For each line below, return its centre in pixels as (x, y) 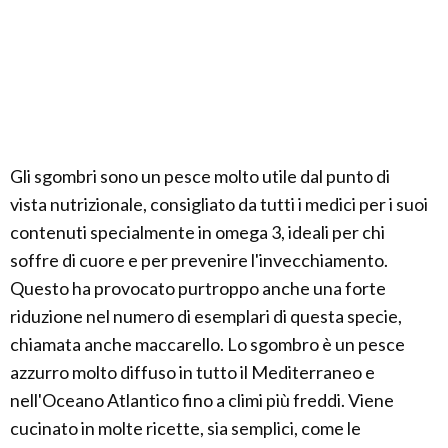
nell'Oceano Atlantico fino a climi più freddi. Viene (202, 400)
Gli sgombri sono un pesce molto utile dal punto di (200, 176)
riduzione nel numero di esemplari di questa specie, (206, 316)
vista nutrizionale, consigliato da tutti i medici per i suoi (219, 204)
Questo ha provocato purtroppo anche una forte (198, 288)
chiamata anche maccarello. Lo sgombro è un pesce (207, 344)
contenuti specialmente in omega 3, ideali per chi (197, 232)
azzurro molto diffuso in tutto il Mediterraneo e (192, 372)
